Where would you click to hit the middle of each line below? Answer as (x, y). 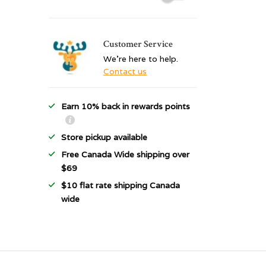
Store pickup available (104, 137)
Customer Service (138, 44)
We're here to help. (141, 59)
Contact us (125, 71)
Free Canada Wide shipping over (125, 154)
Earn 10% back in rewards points (126, 106)
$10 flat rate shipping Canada (121, 185)
